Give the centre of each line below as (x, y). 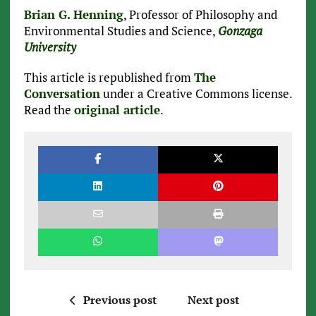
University (50, 47)
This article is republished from (109, 78)
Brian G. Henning (73, 15)
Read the (49, 110)
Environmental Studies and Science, (121, 31)
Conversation (62, 94)
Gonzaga (240, 31)
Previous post (120, 300)
